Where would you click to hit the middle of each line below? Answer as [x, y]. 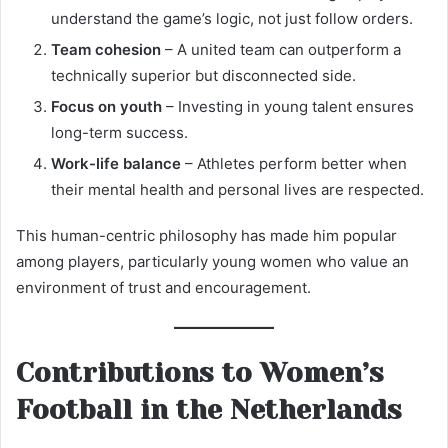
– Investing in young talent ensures [288, 107]
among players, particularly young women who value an [212, 262]
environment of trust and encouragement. [163, 288]
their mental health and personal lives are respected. [237, 190]
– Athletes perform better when [294, 164]
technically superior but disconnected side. [203, 76]
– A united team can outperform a [281, 50]
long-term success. [119, 133]
